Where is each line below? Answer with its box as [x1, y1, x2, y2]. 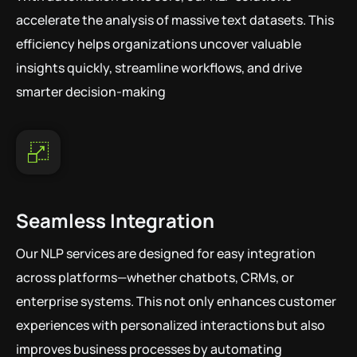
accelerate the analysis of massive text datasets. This [16, 11, 334, 29]
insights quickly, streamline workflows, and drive [16, 59, 302, 76]
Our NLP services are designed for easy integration [16, 245, 316, 262]
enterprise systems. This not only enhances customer [16, 292, 336, 310]
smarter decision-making [16, 83, 166, 100]
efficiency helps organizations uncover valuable [16, 35, 301, 53]
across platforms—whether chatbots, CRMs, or [16, 269, 294, 286]
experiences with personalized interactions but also [16, 316, 325, 334]
